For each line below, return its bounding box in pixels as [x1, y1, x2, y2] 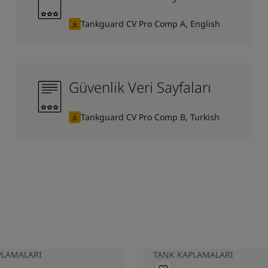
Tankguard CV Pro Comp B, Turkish [80, 111, 220, 123]
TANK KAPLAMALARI [153, 248, 233, 260]
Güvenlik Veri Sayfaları [68, 77, 211, 97]
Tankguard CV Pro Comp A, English [80, 17, 220, 29]
